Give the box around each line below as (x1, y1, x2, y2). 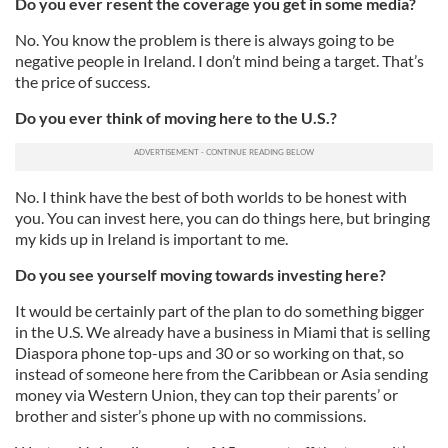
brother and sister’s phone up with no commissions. (15, 406, 366, 426)
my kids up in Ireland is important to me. (15, 229, 288, 249)
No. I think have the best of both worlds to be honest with (15, 187, 407, 207)
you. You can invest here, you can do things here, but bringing (15, 208, 430, 228)
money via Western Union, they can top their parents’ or (15, 385, 398, 405)
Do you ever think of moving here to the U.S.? (15, 108, 337, 128)
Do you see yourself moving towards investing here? (15, 265, 386, 285)
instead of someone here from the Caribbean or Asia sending (15, 364, 428, 384)
